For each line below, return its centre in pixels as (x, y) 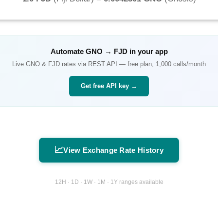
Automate (68, 52)
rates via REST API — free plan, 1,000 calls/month (133, 64)
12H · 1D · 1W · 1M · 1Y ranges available (109, 182)
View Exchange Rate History (114, 150)
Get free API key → (109, 86)
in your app (147, 52)
